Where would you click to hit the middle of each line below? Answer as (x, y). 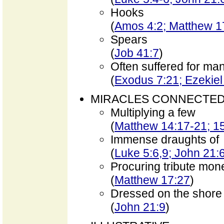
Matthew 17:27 (152, 180)
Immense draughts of (165, 139)
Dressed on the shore (166, 193)
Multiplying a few (153, 112)
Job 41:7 (137, 53)
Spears (129, 39)
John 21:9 (140, 207)
